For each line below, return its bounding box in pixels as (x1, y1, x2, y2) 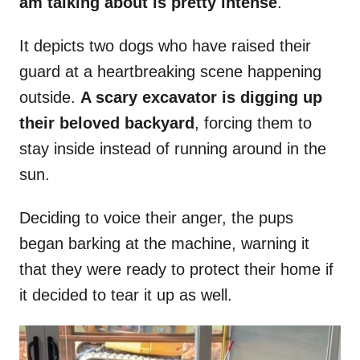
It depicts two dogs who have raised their (19, 37, 311, 55)
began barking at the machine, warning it (19, 235, 309, 253)
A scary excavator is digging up (80, 88, 322, 107)
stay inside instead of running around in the (19, 140, 326, 158)
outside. (19, 88, 80, 107)
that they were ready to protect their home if (19, 260, 333, 279)
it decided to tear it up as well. (19, 286, 232, 305)
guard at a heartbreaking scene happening (19, 63, 321, 81)
